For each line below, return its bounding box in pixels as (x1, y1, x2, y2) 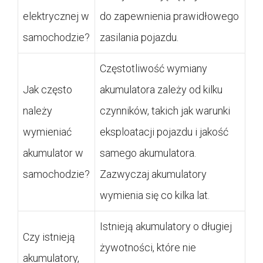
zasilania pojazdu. (100, 31, 178, 43)
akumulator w (23, 146, 83, 159)
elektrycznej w (23, 9, 89, 22)
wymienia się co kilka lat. (100, 188, 210, 201)
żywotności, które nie (100, 241, 196, 254)
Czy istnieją (23, 230, 75, 243)
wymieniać (23, 125, 72, 138)
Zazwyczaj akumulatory (100, 167, 207, 180)
